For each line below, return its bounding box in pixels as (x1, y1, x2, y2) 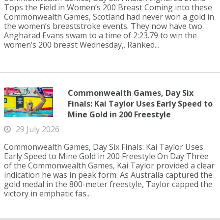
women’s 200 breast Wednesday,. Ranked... (4, 39, 159, 50)
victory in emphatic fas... (4, 188, 91, 199)
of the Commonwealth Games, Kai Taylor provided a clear (4, 160, 215, 171)
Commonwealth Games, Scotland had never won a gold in (4, 11, 214, 22)
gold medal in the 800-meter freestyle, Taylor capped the (4, 179, 213, 190)
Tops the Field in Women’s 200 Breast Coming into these (4, 2, 212, 13)
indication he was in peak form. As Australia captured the (4, 169, 213, 180)
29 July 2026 (16, 124, 59, 135)
